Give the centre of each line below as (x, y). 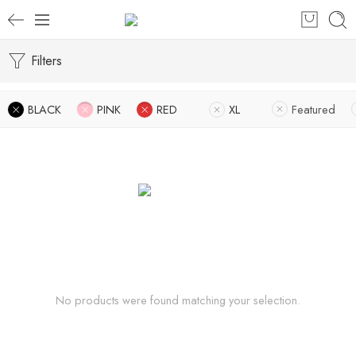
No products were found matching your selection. (178, 300)
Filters (44, 61)
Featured (313, 109)
